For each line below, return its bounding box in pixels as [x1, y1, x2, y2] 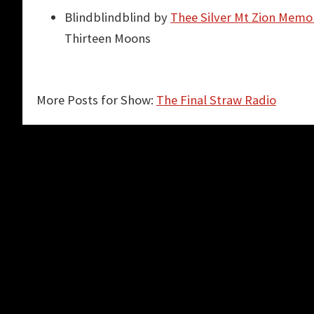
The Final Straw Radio [156, 91, 276, 108]
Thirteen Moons [64, 29, 151, 46]
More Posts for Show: [36, 91, 156, 108]
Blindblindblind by [64, 8, 170, 25]
